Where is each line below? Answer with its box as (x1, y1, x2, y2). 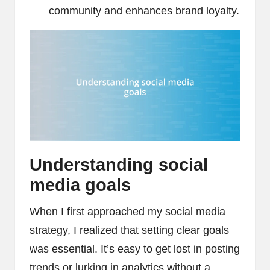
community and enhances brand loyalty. (49, 5, 239, 17)
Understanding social (30, 154, 208, 174)
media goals (30, 175, 131, 195)
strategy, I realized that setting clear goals (30, 224, 229, 236)
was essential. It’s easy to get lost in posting (30, 242, 240, 255)
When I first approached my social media (30, 205, 225, 218)
